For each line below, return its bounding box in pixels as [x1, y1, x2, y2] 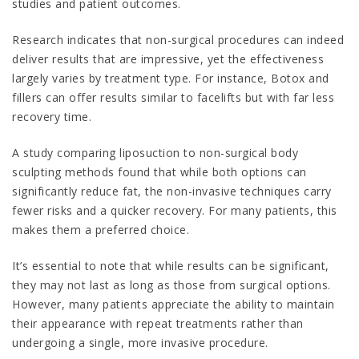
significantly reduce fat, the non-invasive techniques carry [12, 184, 332, 200]
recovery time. [12, 109, 91, 125]
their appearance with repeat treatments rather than [12, 316, 304, 332]
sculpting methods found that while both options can [12, 164, 307, 180]
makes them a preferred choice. [12, 222, 189, 238]
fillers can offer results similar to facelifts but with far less [12, 90, 334, 106]
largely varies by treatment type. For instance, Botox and [12, 71, 329, 87]
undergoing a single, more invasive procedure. [12, 335, 268, 351]
